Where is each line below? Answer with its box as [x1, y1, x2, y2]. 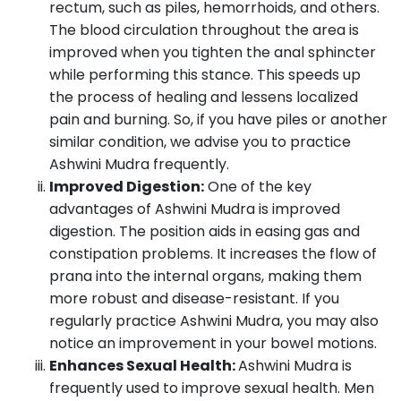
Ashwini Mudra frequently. [49, 154, 229, 175]
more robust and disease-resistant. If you [49, 288, 339, 309]
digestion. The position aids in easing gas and [49, 221, 360, 242]
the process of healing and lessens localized [49, 87, 358, 107]
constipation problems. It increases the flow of [49, 243, 377, 264]
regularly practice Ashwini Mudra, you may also [49, 311, 379, 331]
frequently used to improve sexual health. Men [49, 378, 374, 398]
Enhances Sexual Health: [49, 355, 238, 376]
